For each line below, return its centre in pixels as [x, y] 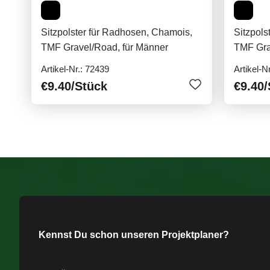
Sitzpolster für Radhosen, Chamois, [117, 33]
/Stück [89, 86]
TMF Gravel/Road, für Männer [105, 48]
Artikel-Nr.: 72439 [75, 69]
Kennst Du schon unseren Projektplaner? [134, 235]
